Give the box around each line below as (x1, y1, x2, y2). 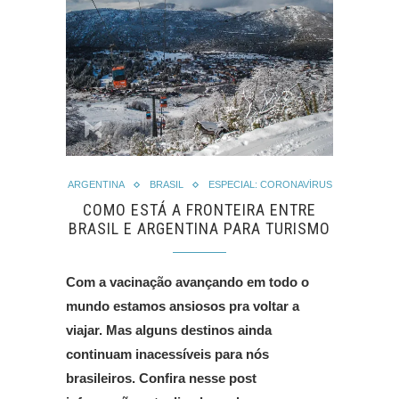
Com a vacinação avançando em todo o (66, 274, 309, 290)
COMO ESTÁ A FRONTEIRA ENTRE (83, 200, 316, 220)
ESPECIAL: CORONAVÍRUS (208, 179, 332, 191)
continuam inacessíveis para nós (66, 346, 269, 362)
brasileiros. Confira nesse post (66, 370, 256, 387)
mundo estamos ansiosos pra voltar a (66, 298, 299, 314)
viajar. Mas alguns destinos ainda (66, 322, 272, 338)
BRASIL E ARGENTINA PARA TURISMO (69, 219, 330, 239)
